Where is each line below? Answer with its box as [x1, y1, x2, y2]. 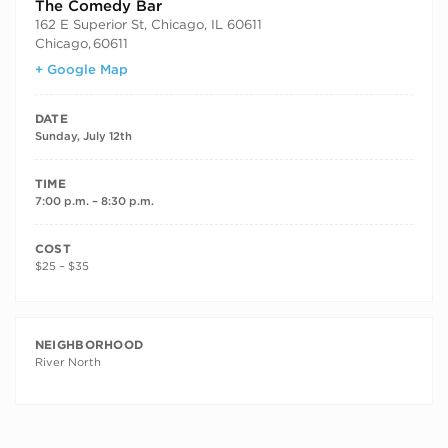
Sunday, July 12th [34, 129, 132, 144]
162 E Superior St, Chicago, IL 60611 [34, 15, 262, 32]
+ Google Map [34, 61, 128, 78]
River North [34, 355, 101, 370]
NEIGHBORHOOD [34, 337, 144, 353]
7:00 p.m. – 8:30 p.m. [34, 194, 154, 209]
